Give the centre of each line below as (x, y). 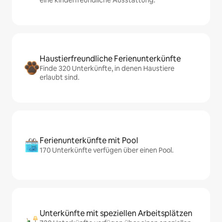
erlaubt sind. (59, 78)
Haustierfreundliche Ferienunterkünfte (110, 59)
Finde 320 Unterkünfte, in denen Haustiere (107, 69)
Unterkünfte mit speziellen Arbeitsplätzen (116, 214)
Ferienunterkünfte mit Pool (89, 141)
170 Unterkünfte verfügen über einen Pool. (107, 150)
